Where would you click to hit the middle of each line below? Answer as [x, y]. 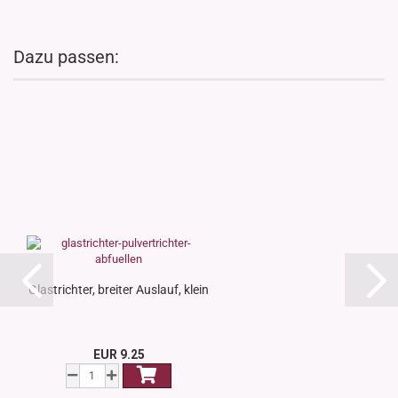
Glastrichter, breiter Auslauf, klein [119, 290]
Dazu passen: [66, 57]
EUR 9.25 [119, 355]
